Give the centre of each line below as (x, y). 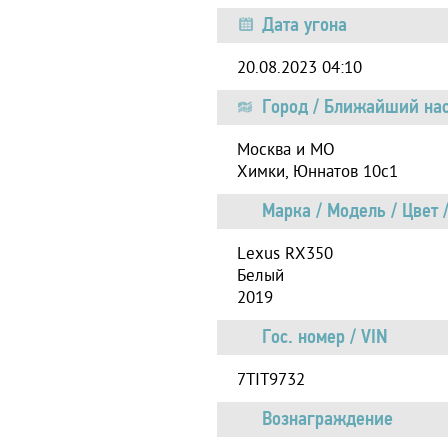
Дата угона (304, 24)
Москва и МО (286, 150)
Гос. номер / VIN (325, 336)
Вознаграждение (327, 418)
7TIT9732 (271, 380)
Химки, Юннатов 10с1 (317, 172)
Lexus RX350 (285, 254)
